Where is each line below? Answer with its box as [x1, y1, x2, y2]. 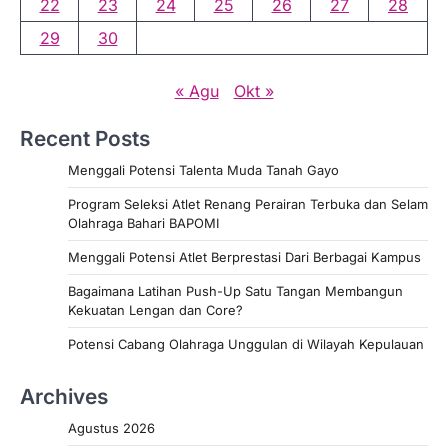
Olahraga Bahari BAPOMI [68, 215, 219, 232]
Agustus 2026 [68, 420, 155, 437]
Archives [20, 384, 108, 410]
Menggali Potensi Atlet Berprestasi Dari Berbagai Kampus [68, 249, 421, 266]
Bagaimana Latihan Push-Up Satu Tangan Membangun [68, 283, 403, 300]
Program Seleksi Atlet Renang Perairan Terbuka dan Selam [68, 196, 428, 213]
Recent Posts [20, 126, 150, 152]
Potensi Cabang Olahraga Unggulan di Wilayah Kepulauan [68, 336, 424, 353]
